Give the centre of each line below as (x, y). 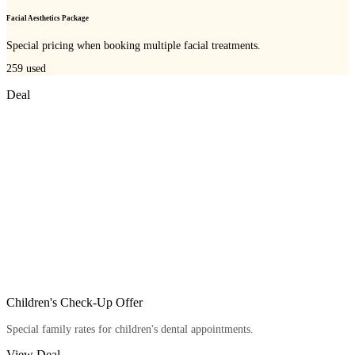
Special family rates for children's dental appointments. (130, 330)
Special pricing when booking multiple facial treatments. (134, 45)
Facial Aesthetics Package (48, 19)
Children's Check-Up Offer (74, 303)
